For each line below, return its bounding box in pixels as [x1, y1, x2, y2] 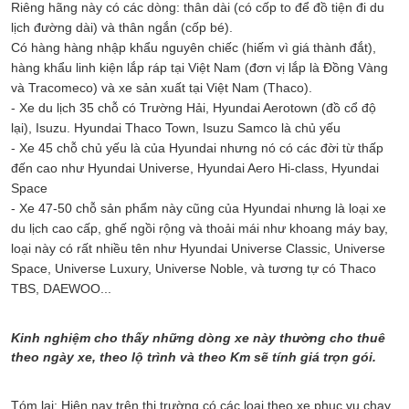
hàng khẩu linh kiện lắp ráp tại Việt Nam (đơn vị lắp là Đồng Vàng [11, 59, 388, 75]
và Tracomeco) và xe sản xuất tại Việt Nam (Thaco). [11, 79, 312, 95]
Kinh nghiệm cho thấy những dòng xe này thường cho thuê [11, 330, 385, 345]
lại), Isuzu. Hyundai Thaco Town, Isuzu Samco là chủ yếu [11, 120, 341, 135]
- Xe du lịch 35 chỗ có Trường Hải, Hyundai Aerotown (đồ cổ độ [11, 100, 376, 115]
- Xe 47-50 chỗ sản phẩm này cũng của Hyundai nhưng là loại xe [11, 200, 386, 215]
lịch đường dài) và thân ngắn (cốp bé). [11, 19, 236, 35]
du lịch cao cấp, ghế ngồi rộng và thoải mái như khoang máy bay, [11, 220, 388, 236]
